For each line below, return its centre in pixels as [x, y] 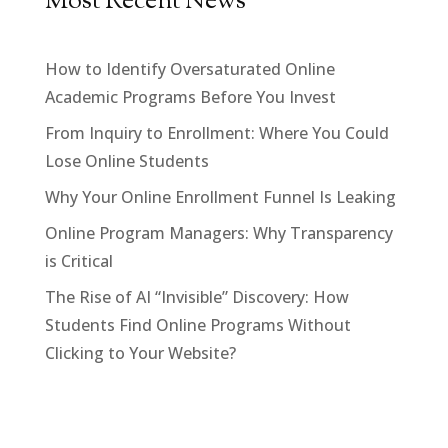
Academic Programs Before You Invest [190, 96]
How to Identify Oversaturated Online [189, 68]
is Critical [78, 260]
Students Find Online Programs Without [197, 324]
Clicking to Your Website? [140, 352]
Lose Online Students [126, 160]
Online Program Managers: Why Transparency [218, 232]
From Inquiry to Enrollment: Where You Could [216, 132]
